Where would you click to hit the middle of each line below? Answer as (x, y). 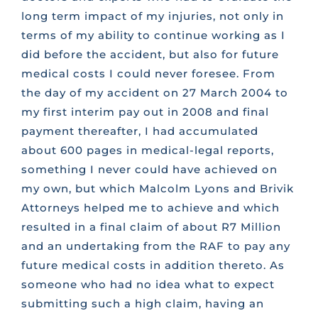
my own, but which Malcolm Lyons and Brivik (157, 189)
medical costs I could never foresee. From (148, 74)
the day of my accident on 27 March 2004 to (154, 93)
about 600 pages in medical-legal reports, (147, 150)
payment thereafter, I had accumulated (139, 131)
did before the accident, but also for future (150, 55)
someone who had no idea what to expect (148, 285)
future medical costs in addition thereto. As (153, 265)
